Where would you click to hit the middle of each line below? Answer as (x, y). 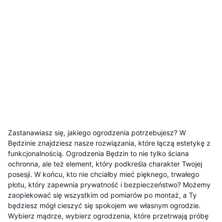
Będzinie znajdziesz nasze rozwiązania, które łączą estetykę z (109, 143)
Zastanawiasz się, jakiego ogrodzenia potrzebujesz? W (97, 133)
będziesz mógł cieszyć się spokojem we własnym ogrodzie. (104, 205)
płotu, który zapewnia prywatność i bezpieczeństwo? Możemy (109, 185)
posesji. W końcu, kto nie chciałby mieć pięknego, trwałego (104, 174)
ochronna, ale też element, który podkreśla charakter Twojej (105, 164)
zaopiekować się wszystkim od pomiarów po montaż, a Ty (102, 195)
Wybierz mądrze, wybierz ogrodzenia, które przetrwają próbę (108, 216)
